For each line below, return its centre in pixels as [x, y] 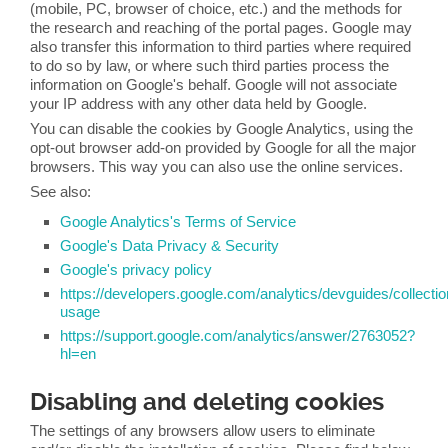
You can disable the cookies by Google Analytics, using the [221, 128]
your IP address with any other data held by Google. [198, 103]
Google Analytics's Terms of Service [178, 221]
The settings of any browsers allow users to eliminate [202, 430]
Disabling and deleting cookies [207, 402]
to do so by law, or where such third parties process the [209, 65]
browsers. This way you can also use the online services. [216, 166]
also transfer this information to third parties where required [220, 46]
